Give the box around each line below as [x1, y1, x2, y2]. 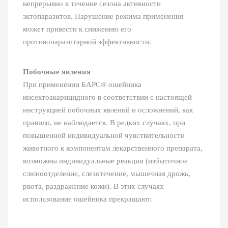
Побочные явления [23, 68, 91, 76]
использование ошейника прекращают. [23, 195, 152, 204]
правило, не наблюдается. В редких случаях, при [23, 119, 185, 127]
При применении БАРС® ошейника [23, 80, 141, 89]
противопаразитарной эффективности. [23, 38, 151, 46]
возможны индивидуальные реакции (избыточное [23, 157, 188, 165]
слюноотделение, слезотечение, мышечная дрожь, [23, 169, 190, 178]
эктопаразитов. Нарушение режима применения [23, 12, 183, 21]
